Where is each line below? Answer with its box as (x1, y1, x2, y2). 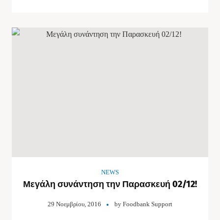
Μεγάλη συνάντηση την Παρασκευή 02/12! (23, 179, 197, 190)
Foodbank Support (123, 200, 172, 208)
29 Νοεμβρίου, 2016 (48, 200, 101, 208)
